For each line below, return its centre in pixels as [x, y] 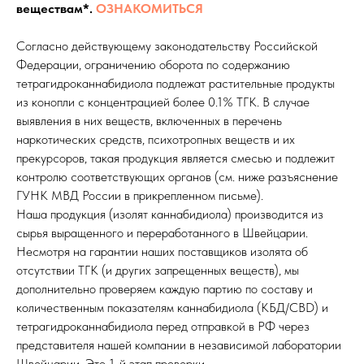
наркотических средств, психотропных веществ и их [156, 140]
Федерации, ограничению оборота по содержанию [153, 65]
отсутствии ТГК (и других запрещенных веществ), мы [158, 271]
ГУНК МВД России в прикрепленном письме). [140, 196]
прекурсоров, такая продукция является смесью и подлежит [175, 158]
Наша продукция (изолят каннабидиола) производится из [170, 214]
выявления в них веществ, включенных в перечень [149, 121]
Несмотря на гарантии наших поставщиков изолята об [162, 252]
